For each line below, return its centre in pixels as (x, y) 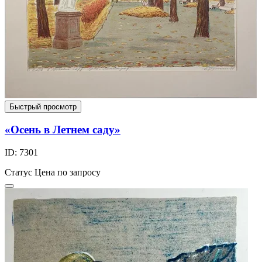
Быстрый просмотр (43, 106)
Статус (18, 173)
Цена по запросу (68, 173)
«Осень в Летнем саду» (63, 130)
